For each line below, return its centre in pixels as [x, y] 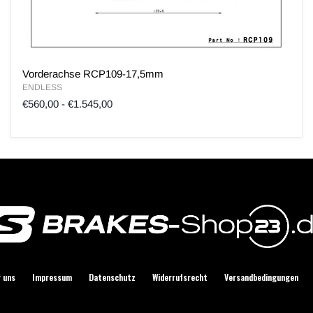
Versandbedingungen [261, 277]
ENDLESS [43, 88]
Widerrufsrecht [180, 277]
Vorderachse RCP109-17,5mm [93, 74]
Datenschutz [112, 277]
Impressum [52, 277]
